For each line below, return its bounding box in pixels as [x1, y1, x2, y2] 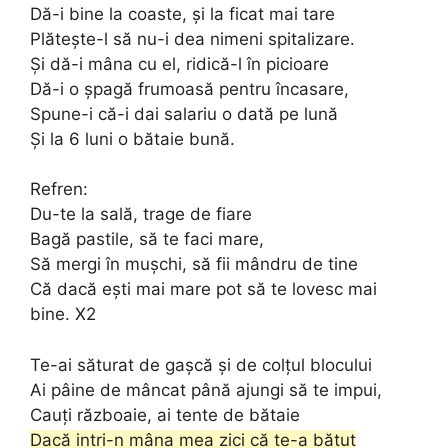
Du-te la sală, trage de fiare [30, 204, 252, 224]
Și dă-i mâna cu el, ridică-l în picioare [30, 53, 329, 74]
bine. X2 [30, 304, 96, 324]
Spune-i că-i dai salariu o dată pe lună [30, 103, 338, 124]
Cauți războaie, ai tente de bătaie [30, 404, 300, 425]
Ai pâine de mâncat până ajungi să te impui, [30, 379, 382, 400]
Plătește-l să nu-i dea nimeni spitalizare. [30, 28, 355, 49]
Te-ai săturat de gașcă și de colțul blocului [30, 354, 372, 375]
